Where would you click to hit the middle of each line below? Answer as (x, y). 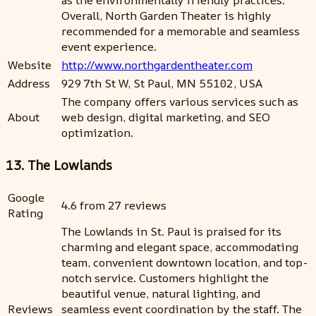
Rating (25, 213)
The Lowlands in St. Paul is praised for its (171, 231)
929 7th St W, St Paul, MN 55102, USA (162, 84)
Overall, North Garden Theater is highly (166, 16)
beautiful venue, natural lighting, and (161, 293)
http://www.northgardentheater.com (157, 65)
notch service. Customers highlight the (165, 278)
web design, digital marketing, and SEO (166, 117)
